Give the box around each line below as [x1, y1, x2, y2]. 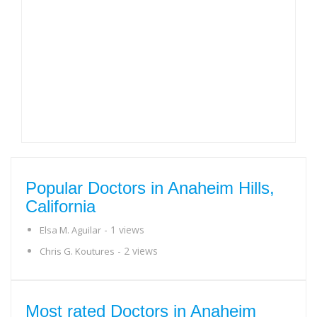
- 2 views [115, 244, 158, 258]
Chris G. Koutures [40, 245, 115, 258]
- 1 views [101, 223, 144, 236]
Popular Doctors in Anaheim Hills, [25, 178, 275, 197]
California [25, 197, 96, 216]
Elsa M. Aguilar [40, 224, 101, 236]
